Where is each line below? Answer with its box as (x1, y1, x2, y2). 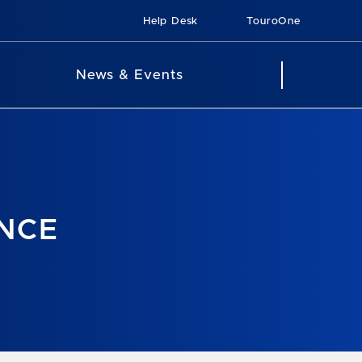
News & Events (75, 68, 183, 82)
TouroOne (246, 15, 305, 27)
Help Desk (143, 15, 202, 27)
